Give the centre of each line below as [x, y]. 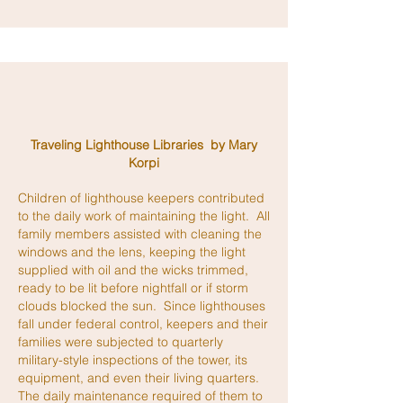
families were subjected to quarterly [121, 342]
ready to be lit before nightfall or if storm [133, 288]
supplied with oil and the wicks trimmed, [133, 270]
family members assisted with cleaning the [140, 234]
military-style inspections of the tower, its [133, 360]
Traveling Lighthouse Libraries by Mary [144, 145]
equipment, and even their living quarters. [140, 378]
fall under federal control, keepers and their [143, 324]
